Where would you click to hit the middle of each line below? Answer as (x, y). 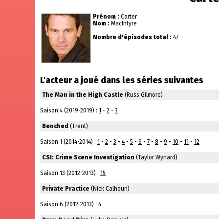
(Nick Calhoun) (109, 189)
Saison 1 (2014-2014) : (69, 142)
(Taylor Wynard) (156, 157)
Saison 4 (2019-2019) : (69, 110)
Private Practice (66, 189)
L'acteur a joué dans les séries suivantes (122, 80)
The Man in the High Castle (83, 95)
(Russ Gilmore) (143, 95)
